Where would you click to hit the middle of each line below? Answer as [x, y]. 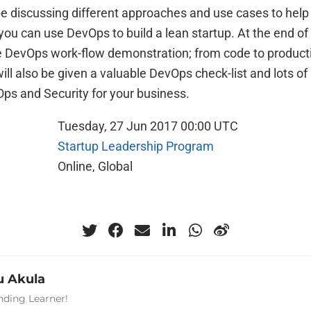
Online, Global [95, 166]
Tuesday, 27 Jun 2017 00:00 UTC [148, 126]
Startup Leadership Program [135, 146]
